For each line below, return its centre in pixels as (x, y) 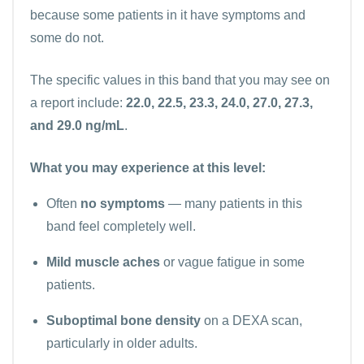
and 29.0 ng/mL (77, 125)
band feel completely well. (121, 226)
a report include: (78, 102)
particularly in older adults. (122, 343)
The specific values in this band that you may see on (180, 80)
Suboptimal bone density (123, 320)
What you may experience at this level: (148, 167)
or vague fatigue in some (232, 262)
